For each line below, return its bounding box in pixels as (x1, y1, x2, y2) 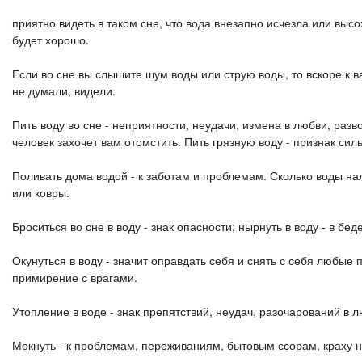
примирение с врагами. (12, 269, 137, 285)
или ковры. (12, 184, 69, 200)
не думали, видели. (12, 82, 116, 99)
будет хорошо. (12, 32, 89, 48)
